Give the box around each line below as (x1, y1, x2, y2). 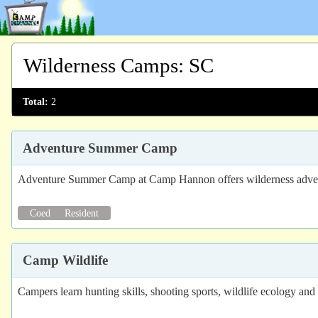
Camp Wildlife (23, 252, 108, 268)
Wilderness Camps (23, 54, 178, 77)
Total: (23, 96, 48, 107)
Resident (65, 207, 99, 219)
